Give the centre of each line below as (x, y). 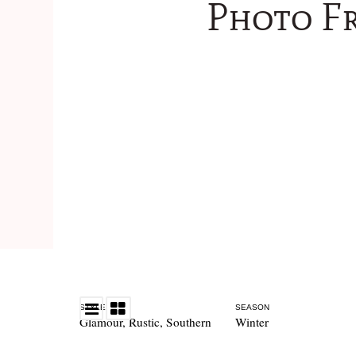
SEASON (252, 307)
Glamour (101, 322)
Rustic (144, 322)
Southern (188, 322)
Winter (252, 322)
